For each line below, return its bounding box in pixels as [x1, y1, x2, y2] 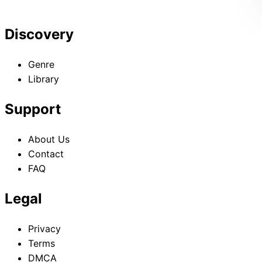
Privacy [28, 222, 61, 235]
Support [5, 101, 61, 118]
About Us [28, 133, 70, 145]
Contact [28, 148, 64, 160]
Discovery [5, 26, 74, 43]
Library [28, 73, 59, 85]
